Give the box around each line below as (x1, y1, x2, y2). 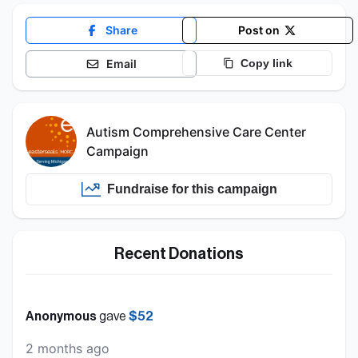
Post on (238, 22, 280, 37)
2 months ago (26, 340, 109, 356)
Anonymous (26, 309, 97, 323)
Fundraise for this (106, 182, 217, 197)
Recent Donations (114, 245, 244, 262)
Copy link (240, 56, 292, 70)
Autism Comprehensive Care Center (86, 123, 306, 140)
